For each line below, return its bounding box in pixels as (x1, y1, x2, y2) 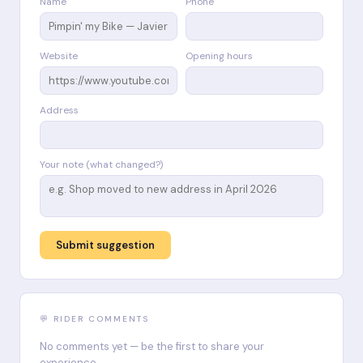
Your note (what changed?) (40, 157, 163, 171)
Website (40, 49, 78, 62)
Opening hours (186, 49, 253, 62)
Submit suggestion (56, 237, 155, 252)
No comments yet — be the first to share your (40, 339, 264, 353)
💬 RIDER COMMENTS (40, 313, 149, 324)
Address (40, 103, 79, 117)
